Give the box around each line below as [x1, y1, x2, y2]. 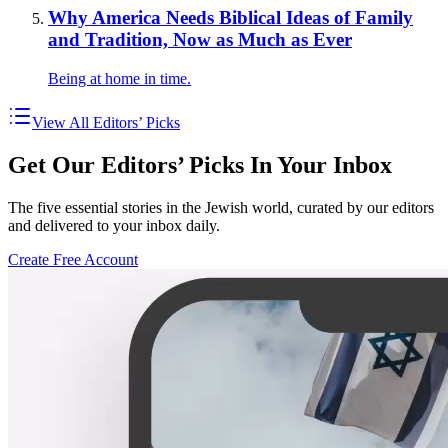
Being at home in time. [48, 69, 191, 87]
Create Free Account [8, 250, 138, 268]
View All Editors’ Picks [32, 113, 180, 131]
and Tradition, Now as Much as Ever [48, 29, 352, 51]
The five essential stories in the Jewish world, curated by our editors [8, 198, 434, 216]
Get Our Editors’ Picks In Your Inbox [8, 151, 392, 178]
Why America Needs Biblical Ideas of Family [48, 7, 413, 29]
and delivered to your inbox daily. [8, 216, 220, 234]
